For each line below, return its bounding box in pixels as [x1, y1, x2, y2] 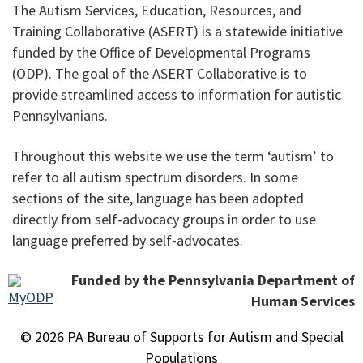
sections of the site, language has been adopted [12, 188, 304, 207]
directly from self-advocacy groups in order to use [12, 209, 316, 228]
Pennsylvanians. [12, 106, 108, 126]
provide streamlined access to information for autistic [12, 85, 341, 105]
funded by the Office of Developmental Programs [12, 43, 310, 62]
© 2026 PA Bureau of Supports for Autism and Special [19, 327, 344, 347]
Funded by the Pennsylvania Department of [71, 271, 355, 290]
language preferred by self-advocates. [12, 230, 243, 250]
